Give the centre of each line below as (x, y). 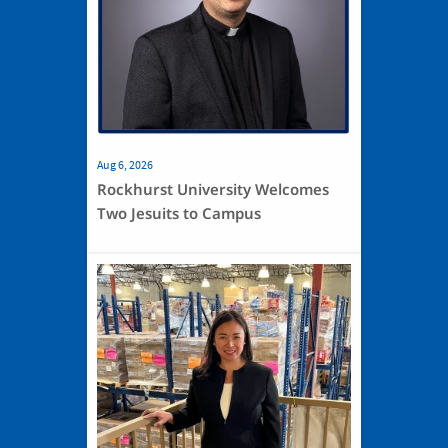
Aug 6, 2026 (125, 165)
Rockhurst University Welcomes (213, 189)
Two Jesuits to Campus (179, 213)
